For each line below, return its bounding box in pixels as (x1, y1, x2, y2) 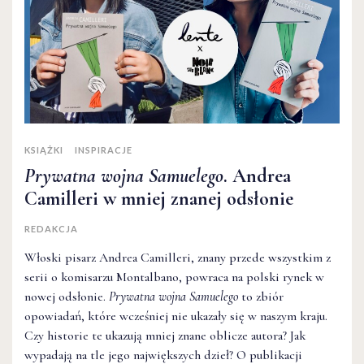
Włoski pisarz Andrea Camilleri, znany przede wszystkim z (24, 249, 331, 266)
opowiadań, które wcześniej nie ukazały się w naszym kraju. (24, 307, 327, 324)
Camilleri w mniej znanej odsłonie (24, 186, 293, 210)
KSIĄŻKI (24, 144, 63, 155)
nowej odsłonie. (24, 288, 109, 305)
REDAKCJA (24, 223, 78, 234)
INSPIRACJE (75, 144, 132, 155)
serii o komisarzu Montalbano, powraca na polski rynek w (24, 268, 324, 285)
